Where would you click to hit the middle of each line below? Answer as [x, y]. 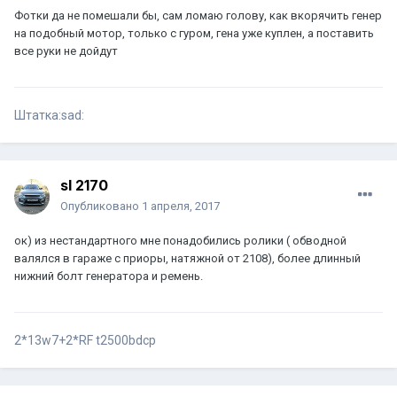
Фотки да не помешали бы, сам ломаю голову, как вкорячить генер [198, 16]
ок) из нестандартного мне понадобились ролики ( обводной [180, 241]
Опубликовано [101, 206]
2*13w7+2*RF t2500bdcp [85, 341]
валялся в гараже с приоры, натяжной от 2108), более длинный [187, 259]
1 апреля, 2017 [181, 206]
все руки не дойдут [66, 51]
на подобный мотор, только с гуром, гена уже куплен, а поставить [194, 34]
